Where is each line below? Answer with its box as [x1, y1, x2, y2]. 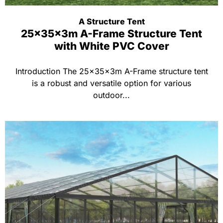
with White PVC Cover [54, 40, 169, 52]
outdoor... [93, 90, 130, 100]
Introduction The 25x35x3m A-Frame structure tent [15, 66, 208, 76]
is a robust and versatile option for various [32, 78, 191, 88]
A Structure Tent [78, 16, 145, 26]
